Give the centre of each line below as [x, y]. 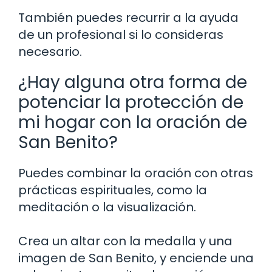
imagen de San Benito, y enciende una [136, 258]
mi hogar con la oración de [133, 122]
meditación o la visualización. [107, 207]
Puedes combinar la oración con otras [136, 173]
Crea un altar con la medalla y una [125, 241]
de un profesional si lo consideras [121, 34]
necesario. [50, 51]
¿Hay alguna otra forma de [133, 82]
